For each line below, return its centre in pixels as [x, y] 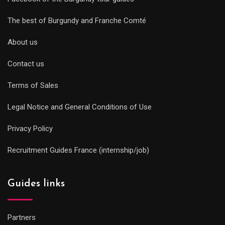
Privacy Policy [30, 128]
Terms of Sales [33, 85]
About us [23, 42]
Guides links [36, 184]
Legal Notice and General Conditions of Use [80, 107]
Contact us [26, 64]
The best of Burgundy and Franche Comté [77, 20]
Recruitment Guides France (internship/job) [78, 150]
